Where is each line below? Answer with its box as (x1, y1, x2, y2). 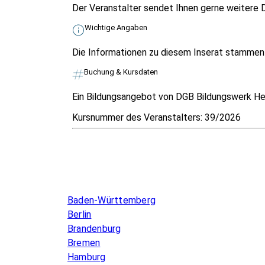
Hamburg (67, 251, 106, 263)
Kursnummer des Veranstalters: (72, 111, 205, 123)
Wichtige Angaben (85, 22, 147, 32)
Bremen (67, 237, 101, 248)
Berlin (67, 208, 92, 220)
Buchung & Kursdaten (84, 67, 158, 76)
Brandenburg (67, 222, 121, 234)
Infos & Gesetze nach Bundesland (67, 170, 240, 181)
